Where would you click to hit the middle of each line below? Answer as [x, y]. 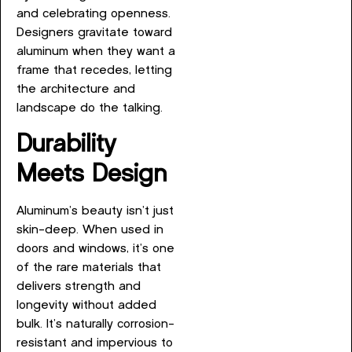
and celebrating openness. [93, 14]
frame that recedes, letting [94, 71]
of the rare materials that [89, 267]
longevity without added [86, 305]
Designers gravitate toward [94, 33]
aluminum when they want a [96, 52]
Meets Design [92, 174]
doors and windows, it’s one [95, 248]
